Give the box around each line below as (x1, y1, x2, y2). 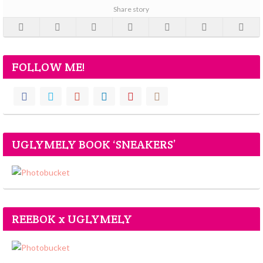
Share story (113, 5, 150, 14)
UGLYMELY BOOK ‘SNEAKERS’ (12, 137, 176, 152)
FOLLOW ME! (12, 59, 85, 75)
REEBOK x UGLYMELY (12, 211, 132, 227)
